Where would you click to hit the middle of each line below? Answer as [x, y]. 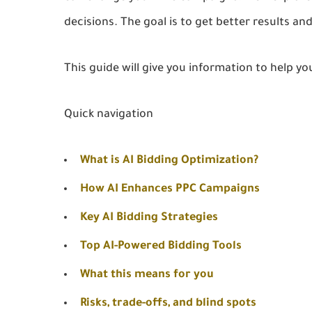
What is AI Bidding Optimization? [169, 161]
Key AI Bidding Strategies [149, 218]
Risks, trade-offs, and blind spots [168, 304]
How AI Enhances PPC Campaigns [170, 189]
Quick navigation [109, 115]
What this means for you [147, 275]
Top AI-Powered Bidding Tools [161, 247]
